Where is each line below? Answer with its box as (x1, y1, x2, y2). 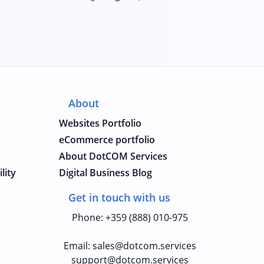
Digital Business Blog (59, 166, 152, 179)
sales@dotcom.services (92, 239, 196, 252)
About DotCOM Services (59, 150, 167, 163)
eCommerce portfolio (59, 133, 155, 146)
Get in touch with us (68, 190, 170, 204)
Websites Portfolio (59, 117, 141, 130)
